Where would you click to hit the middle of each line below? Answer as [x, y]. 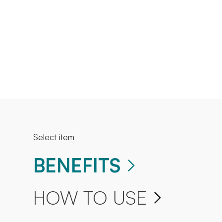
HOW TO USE [90, 197]
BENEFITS [77, 165]
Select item [54, 137]
